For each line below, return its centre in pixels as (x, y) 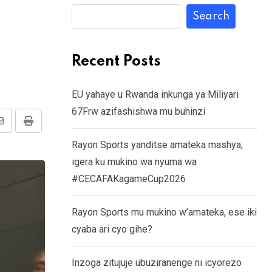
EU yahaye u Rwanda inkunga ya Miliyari (155, 94)
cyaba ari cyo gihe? (112, 229)
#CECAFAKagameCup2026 (129, 179)
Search (211, 16)
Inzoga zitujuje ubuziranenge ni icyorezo (157, 263)
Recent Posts (116, 62)
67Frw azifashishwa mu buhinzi (138, 111)
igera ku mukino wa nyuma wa (134, 162)
